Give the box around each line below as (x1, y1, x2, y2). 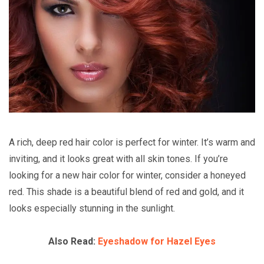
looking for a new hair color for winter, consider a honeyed (9, 170, 246, 181)
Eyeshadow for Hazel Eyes (98, 236, 216, 247)
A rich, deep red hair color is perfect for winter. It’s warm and (9, 137, 255, 148)
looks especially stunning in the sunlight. (9, 203, 175, 214)
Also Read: (48, 236, 98, 247)
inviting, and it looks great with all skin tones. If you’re (9, 153, 228, 165)
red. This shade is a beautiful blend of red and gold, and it (9, 186, 244, 198)
